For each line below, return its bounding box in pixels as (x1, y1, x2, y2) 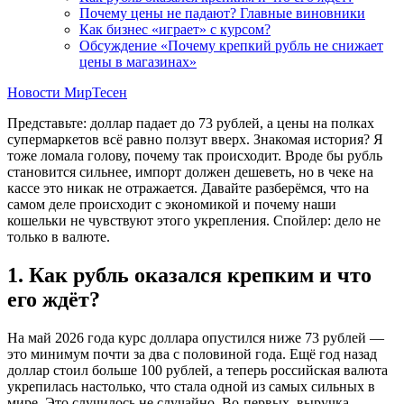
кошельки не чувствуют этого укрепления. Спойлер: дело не (7, 212, 381, 228)
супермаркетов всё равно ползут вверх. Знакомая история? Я (7, 131, 383, 147)
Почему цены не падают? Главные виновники (79, 5, 365, 21)
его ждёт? (7, 287, 100, 311)
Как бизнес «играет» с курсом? (79, 21, 271, 37)
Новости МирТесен (7, 84, 127, 100)
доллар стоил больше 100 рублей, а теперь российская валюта (7, 362, 388, 378)
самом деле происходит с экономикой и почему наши (7, 196, 336, 212)
